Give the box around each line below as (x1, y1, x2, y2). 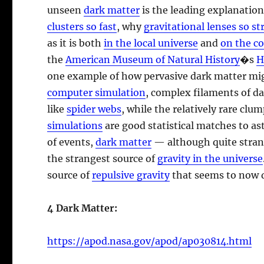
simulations (47, 119, 103, 131)
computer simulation (47, 86, 146, 98)
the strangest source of (47, 152, 158, 164)
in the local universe (104, 37, 199, 49)
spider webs (67, 103, 122, 115)
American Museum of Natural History (65, 53, 240, 65)
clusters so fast (47, 20, 117, 32)
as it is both (47, 37, 104, 49)
